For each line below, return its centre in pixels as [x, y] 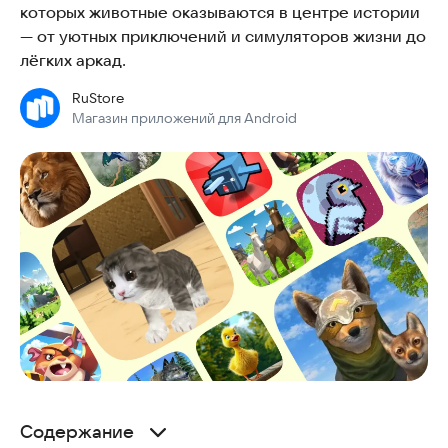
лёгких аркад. [73, 60]
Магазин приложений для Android [184, 118]
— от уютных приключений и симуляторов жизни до [223, 36]
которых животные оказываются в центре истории [220, 12]
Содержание [77, 431]
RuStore [98, 98]
